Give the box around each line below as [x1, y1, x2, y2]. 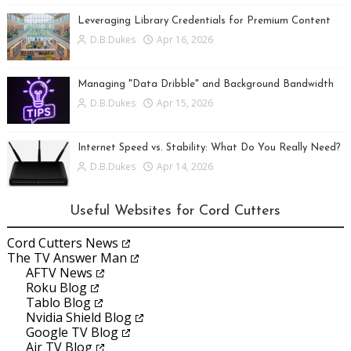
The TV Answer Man [6, 249, 127, 267]
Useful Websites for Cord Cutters [70, 204, 281, 219]
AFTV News [25, 264, 92, 282]
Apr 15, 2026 [156, 96, 213, 110]
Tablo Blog [25, 294, 91, 312]
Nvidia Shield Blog [25, 309, 132, 327]
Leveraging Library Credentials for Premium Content [77, 16, 331, 27]
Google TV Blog [25, 324, 118, 342]
